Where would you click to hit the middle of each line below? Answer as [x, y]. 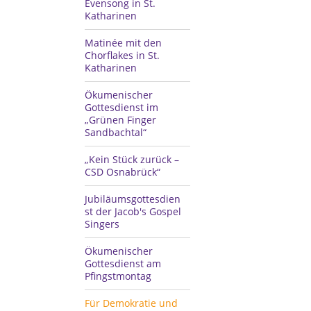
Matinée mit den [123, 43]
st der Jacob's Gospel [133, 211]
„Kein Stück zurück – [132, 159]
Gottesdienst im [121, 107]
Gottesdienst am [123, 263]
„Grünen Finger [120, 120]
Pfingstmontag [118, 276]
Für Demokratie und [131, 303]
